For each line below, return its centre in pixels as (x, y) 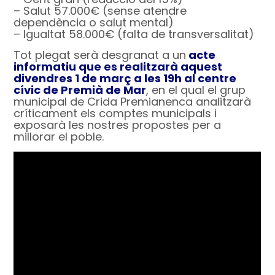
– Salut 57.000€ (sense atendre (100, 10)
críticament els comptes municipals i (115, 113)
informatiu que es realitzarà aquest (118, 66)
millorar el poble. (59, 136)
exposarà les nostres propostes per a (118, 125)
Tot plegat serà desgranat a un (100, 55)
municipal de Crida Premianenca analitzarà (133, 101)
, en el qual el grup (196, 90)
